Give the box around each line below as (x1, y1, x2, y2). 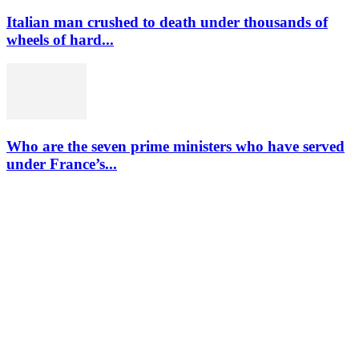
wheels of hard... (6, 30, 114, 48)
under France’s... (6, 155, 117, 173)
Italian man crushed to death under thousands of (6, 13, 328, 30)
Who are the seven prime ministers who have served (6, 138, 345, 155)
